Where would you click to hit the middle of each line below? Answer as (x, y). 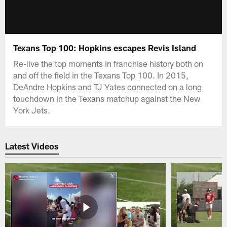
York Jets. (32, 110)
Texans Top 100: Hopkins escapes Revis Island (105, 47)
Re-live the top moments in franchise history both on (108, 63)
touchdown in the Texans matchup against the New (107, 98)
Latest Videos (32, 146)
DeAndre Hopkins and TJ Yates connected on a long (108, 86)
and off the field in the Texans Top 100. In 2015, (101, 75)
